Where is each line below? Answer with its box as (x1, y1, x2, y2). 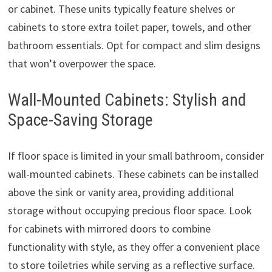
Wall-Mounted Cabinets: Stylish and (7, 90, 246, 110)
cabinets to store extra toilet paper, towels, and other (7, 20, 251, 35)
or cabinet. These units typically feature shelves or (7, 2, 235, 16)
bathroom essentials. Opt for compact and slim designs (7, 38, 260, 53)
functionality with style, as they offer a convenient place (7, 240, 260, 254)
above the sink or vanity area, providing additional (7, 185, 234, 200)
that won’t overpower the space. (7, 56, 156, 71)
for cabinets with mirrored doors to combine (7, 222, 211, 236)
